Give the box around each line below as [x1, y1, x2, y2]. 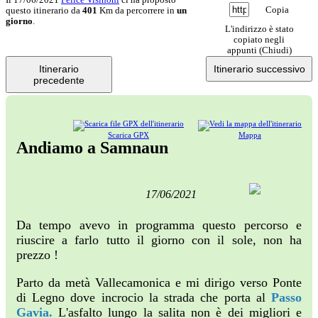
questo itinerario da [6, 5, 82, 16]
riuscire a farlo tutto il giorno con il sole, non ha [16, 233, 302, 248]
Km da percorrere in [97, 5, 177, 16]
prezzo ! [16, 248, 58, 263]
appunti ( [226, 45, 262, 55]
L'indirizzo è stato [224, 23, 294, 34]
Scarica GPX [108, 130, 149, 139]
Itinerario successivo [213, 62, 305, 75]
